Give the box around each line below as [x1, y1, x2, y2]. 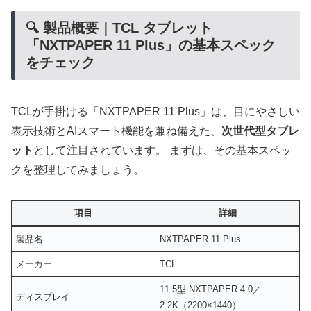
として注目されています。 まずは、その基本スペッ [33, 144, 292, 157]
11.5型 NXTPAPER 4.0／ [160, 284, 262, 295]
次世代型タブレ [221, 125, 299, 137]
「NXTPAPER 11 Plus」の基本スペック [26, 37, 276, 53]
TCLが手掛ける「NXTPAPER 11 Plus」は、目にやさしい [11, 106, 300, 118]
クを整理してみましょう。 [11, 164, 144, 176]
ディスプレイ [16, 292, 71, 303]
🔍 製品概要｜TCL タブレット [26, 19, 212, 35]
